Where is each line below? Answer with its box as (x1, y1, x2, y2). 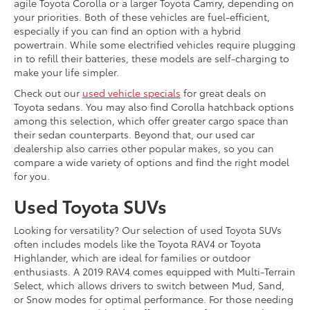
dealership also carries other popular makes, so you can (14, 141, 274, 156)
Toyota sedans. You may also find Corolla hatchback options (14, 100, 294, 114)
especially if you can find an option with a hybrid (14, 24, 241, 38)
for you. (14, 169, 50, 183)
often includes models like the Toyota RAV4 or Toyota (14, 237, 261, 251)
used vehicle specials (82, 86, 181, 100)
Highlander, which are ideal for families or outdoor (14, 250, 250, 265)
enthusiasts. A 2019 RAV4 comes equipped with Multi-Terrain (14, 264, 295, 279)
